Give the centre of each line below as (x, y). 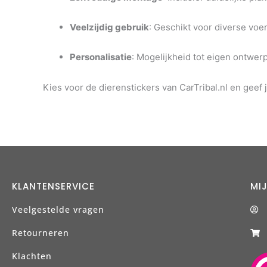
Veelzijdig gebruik (109, 27)
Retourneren (41, 232)
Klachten (32, 256)
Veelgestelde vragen (58, 209)
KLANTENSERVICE (53, 186)
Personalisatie (101, 57)
